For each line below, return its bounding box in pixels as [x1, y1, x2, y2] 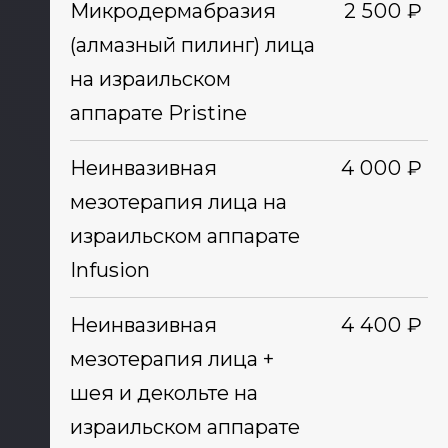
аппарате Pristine [69, 101, 247, 125]
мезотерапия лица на [69, 190, 287, 214]
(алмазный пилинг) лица [69, 33, 315, 57]
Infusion [69, 258, 150, 282]
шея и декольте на [69, 381, 258, 405]
